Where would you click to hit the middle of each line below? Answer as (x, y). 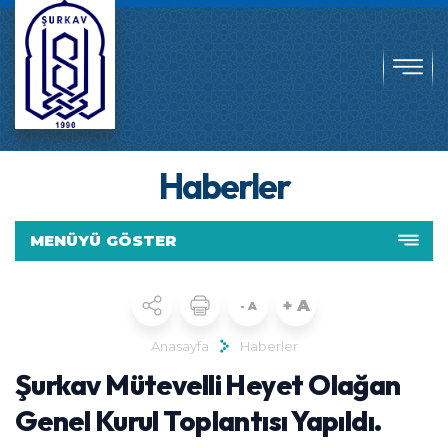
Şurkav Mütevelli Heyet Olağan (208, 384)
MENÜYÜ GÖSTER (103, 240)
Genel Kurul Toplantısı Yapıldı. (198, 420)
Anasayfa (179, 346)
